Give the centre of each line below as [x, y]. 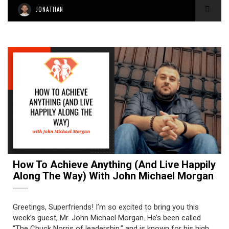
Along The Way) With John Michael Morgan [113, 176]
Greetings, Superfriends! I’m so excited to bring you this [106, 207]
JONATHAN [50, 9]
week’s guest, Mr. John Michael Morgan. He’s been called [107, 218]
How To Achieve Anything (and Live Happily [114, 165]
